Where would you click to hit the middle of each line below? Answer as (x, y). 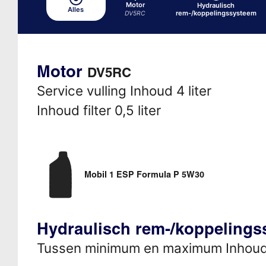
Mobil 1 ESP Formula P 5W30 (144, 174)
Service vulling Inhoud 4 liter (124, 90)
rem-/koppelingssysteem (216, 13)
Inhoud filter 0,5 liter (99, 110)
